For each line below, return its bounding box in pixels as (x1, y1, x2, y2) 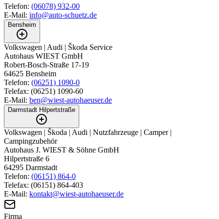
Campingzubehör (4, 137, 57, 146)
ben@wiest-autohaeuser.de (29, 96, 112, 105)
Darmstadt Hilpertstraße (8, 106, 75, 114)
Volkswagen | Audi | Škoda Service (4, 43, 112, 52)
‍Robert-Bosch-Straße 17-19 (4, 61, 89, 69)
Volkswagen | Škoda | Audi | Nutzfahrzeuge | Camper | (4, 128, 172, 137)
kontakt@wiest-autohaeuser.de (29, 190, 124, 198)
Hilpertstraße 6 (4, 154, 49, 163)
